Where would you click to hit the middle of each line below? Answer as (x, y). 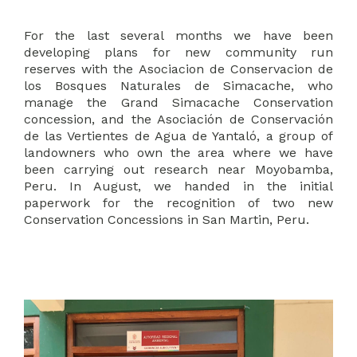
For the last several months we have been (178, 35)
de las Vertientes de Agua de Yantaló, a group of (178, 135)
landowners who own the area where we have (178, 152)
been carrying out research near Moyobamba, (178, 169)
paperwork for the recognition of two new (178, 202)
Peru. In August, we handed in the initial (178, 186)
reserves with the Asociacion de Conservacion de (178, 69)
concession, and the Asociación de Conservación (178, 119)
